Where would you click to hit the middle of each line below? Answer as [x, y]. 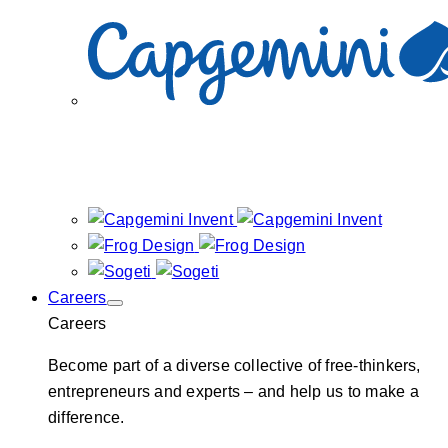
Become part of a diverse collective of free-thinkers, [234, 365]
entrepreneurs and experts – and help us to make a [233, 391]
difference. [86, 417]
